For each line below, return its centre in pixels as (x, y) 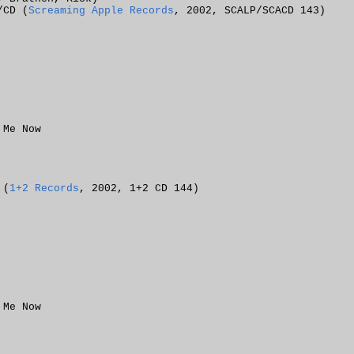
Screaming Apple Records (101, 11)
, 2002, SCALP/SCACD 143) (250, 11)
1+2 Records (44, 188)
